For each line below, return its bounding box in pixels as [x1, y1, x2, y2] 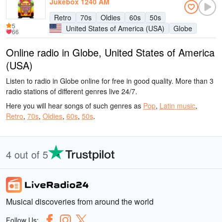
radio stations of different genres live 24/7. [6, 86, 137, 96]
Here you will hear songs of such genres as [6, 101, 143, 111]
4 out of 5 [6, 147, 48, 162]
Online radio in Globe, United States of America [6, 45, 215, 59]
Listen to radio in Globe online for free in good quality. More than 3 [6, 76, 214, 86]
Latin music [160, 101, 195, 111]
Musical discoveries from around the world [6, 196, 154, 208]
